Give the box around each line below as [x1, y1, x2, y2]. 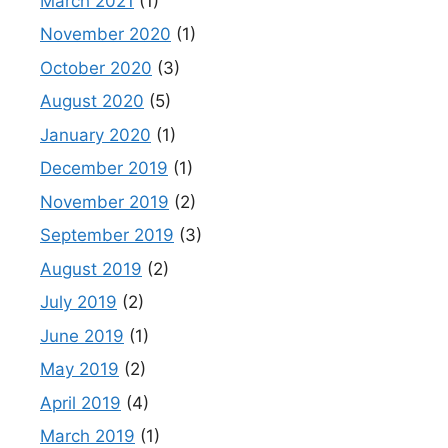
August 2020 [40, 91, 144, 112]
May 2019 [40, 359, 119, 380]
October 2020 [40, 57, 152, 78]
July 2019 [40, 292, 117, 313]
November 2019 [40, 191, 169, 212]
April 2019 [40, 392, 121, 413]
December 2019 [40, 158, 168, 179]
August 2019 [40, 258, 142, 279]
